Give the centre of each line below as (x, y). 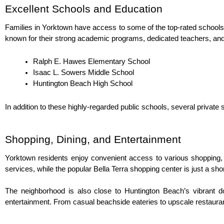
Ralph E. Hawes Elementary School (91, 61)
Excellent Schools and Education (84, 9)
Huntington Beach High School (83, 83)
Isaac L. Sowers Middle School (83, 72)
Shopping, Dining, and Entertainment (93, 139)
